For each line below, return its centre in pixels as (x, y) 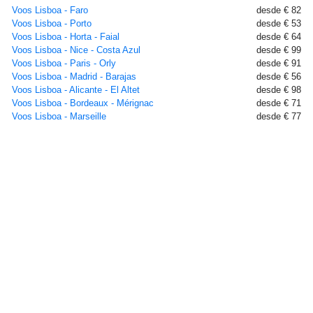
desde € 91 (279, 63)
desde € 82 (279, 10)
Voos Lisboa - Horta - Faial (66, 37)
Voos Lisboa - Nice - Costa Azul (76, 50)
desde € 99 (279, 50)
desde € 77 (279, 116)
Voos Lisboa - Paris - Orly (64, 63)
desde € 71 (279, 103)
